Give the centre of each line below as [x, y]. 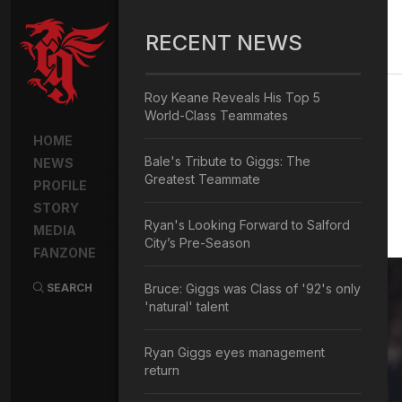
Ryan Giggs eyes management [235, 352]
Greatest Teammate [202, 179]
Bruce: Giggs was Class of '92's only [253, 288]
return [162, 370]
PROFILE [60, 185]
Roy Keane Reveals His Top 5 [232, 97]
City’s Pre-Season [197, 243]
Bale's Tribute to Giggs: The [227, 161]
